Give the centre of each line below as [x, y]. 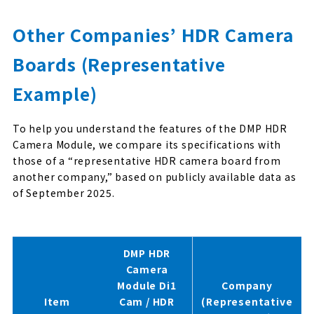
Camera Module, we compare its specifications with [147, 144]
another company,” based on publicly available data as [155, 176]
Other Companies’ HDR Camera [153, 34]
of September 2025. [64, 192]
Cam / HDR [147, 301]
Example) [55, 93]
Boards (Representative [119, 63]
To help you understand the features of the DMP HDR [150, 128]
